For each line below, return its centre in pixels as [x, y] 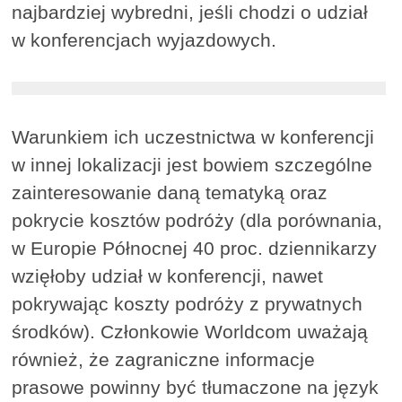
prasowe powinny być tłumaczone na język [196, 388]
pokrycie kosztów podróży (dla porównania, [197, 221]
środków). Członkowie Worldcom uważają [190, 332]
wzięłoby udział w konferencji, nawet [168, 276]
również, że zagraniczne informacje [164, 360]
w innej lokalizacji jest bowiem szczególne [192, 165]
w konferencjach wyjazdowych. [144, 40]
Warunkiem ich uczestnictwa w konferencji [193, 137]
